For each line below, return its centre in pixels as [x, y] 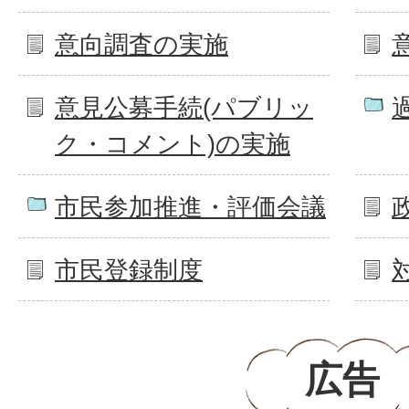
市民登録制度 [129, 270]
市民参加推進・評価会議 [190, 207]
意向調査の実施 [142, 44]
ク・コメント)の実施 [173, 144]
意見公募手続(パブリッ [184, 107]
